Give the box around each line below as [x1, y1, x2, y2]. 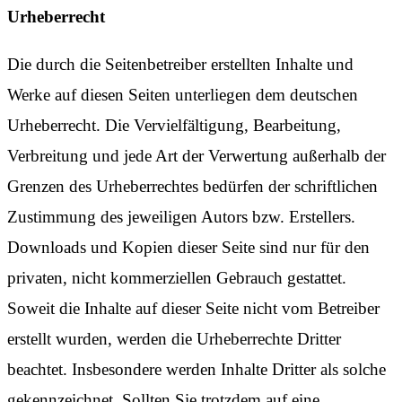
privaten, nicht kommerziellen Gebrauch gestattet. [7, 267, 346, 287]
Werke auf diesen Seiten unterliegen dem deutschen [7, 84, 358, 104]
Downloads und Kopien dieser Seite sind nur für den [7, 237, 370, 257]
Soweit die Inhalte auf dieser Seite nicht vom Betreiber [7, 298, 380, 318]
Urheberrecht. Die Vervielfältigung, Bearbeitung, [7, 115, 341, 135]
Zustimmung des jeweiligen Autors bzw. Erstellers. [7, 206, 355, 226]
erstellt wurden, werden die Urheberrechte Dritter [7, 328, 341, 348]
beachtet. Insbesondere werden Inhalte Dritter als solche [7, 359, 386, 379]
